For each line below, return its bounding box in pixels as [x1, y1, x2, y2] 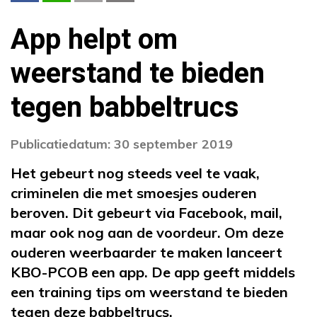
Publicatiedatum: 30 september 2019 [11, 135, 233, 152]
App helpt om [11, 18, 178, 61]
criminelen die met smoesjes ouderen [11, 183, 257, 202]
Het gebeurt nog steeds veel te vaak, [11, 163, 260, 182]
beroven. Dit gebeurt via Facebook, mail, [11, 203, 282, 221]
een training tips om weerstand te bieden [11, 282, 288, 301]
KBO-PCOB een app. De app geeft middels [11, 263, 295, 281]
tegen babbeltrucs [11, 86, 239, 129]
